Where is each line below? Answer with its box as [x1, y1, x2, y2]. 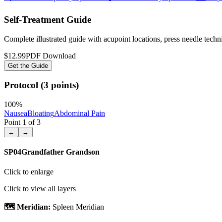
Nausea [4, 109, 27, 118]
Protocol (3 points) [4, 80, 79, 91]
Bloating [27, 109, 54, 118]
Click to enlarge [4, 167, 54, 176]
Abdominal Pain [54, 109, 105, 118]
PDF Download [26, 51, 76, 60]
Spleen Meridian [53, 202, 104, 211]
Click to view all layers [4, 184, 76, 193]
